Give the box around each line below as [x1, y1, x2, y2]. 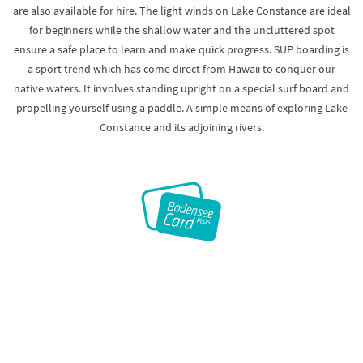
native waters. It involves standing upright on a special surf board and [14, 81, 349, 96]
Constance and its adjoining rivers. [99, 120, 264, 135]
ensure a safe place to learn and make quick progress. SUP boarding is [14, 42, 349, 57]
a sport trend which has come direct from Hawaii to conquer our [28, 62, 335, 76]
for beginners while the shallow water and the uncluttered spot [28, 23, 335, 37]
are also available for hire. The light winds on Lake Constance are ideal [12, 3, 351, 18]
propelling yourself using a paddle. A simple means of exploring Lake [15, 100, 348, 115]
